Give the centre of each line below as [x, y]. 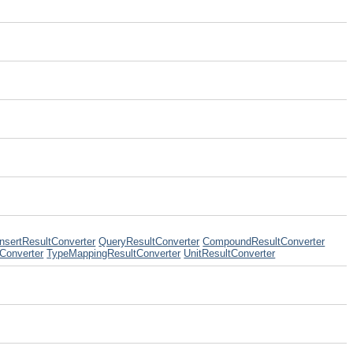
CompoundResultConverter [264, 242]
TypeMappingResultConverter [114, 253]
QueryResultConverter [149, 242]
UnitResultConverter [230, 253]
